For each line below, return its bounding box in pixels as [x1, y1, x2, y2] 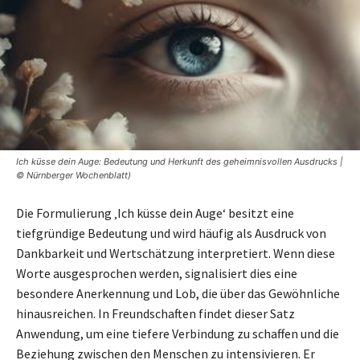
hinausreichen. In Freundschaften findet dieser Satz [16, 305, 295, 322]
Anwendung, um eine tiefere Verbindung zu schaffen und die [16, 325, 339, 342]
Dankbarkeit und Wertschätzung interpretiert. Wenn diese [16, 245, 335, 262]
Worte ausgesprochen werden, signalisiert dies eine [16, 265, 297, 282]
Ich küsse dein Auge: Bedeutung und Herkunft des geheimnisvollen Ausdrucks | [16, 156, 343, 168]
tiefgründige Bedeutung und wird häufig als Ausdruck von [16, 225, 326, 242]
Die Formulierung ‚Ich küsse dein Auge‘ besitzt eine [16, 205, 294, 222]
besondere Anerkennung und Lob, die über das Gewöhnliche [16, 285, 340, 302]
